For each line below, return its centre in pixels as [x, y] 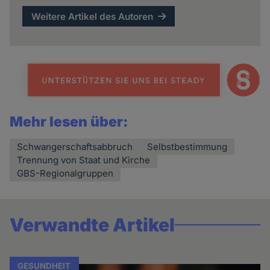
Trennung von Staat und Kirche [84, 160]
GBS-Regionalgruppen [65, 174]
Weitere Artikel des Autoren [93, 16]
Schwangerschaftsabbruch [75, 147]
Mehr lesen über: [69, 122]
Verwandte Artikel [93, 225]
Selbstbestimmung [187, 147]
